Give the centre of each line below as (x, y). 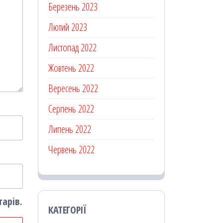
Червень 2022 (71, 149)
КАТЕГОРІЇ (67, 210)
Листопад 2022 (72, 47)
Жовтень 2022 (71, 68)
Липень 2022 (70, 129)
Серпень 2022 (71, 109)
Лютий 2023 (68, 27)
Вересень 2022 (73, 88)
